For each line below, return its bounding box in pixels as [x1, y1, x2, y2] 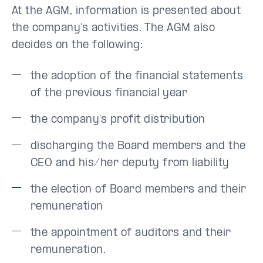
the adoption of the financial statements [31, 71, 244, 82]
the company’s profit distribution [31, 114, 205, 126]
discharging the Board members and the [31, 141, 246, 152]
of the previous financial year [31, 88, 188, 99]
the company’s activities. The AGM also [12, 23, 215, 34]
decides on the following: [12, 40, 143, 51]
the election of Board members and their [31, 184, 247, 195]
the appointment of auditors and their [31, 228, 231, 239]
